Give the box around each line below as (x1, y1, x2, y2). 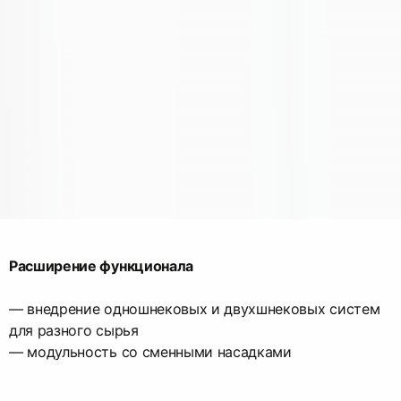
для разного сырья (9, 321, 139, 340)
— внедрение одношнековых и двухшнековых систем (9, 300, 380, 319)
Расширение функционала (9, 257, 193, 276)
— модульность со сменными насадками (9, 343, 292, 362)
